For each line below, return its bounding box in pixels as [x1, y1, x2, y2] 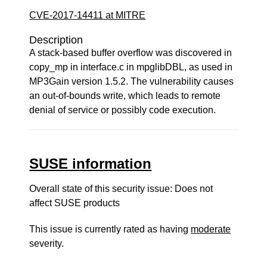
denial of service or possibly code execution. [29, 105, 216, 115]
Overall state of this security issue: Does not [29, 184, 213, 194]
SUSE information [29, 156, 152, 172]
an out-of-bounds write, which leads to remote [29, 91, 221, 101]
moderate [191, 224, 231, 234]
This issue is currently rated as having [29, 224, 191, 234]
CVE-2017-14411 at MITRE [29, 10, 146, 20]
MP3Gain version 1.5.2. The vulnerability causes [29, 76, 234, 86]
